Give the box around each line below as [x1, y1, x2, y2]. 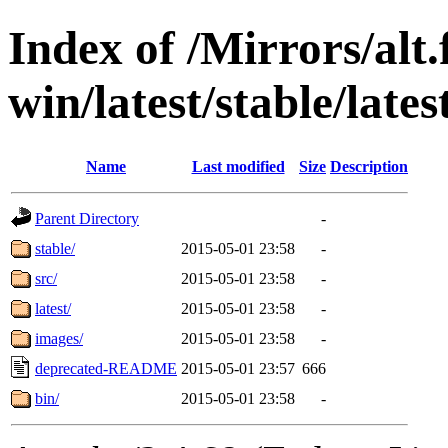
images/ [35, 329, 83, 347]
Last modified [191, 157, 285, 175]
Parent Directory [35, 209, 139, 227]
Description [330, 157, 408, 175]
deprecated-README [35, 359, 177, 377]
